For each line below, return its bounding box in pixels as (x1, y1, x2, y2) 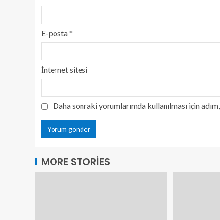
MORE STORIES (41, 155, 110, 168)
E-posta (41, 28, 69, 38)
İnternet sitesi (41, 65, 87, 74)
